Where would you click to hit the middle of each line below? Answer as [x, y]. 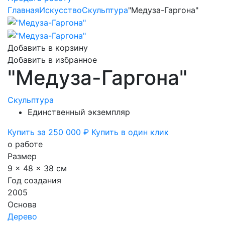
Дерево [22, 216]
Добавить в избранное [52, 60]
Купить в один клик [130, 132]
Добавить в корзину [48, 47]
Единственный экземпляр [79, 112]
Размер [22, 156]
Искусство [61, 10]
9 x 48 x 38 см [37, 168]
